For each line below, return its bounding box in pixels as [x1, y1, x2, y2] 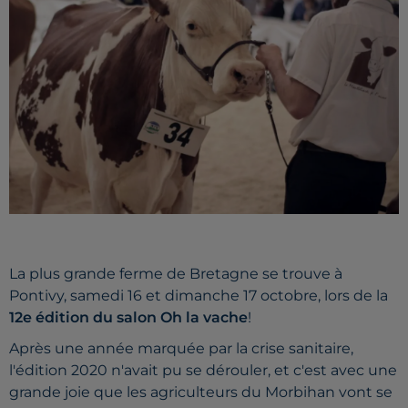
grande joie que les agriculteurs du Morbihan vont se [9, 383, 393, 402]
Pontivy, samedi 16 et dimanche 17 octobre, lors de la [9, 287, 388, 305]
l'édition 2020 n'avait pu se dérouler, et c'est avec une [9, 362, 397, 380]
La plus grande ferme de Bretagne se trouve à [9, 265, 342, 283]
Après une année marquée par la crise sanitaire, [9, 340, 353, 358]
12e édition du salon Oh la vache [9, 309, 248, 327]
